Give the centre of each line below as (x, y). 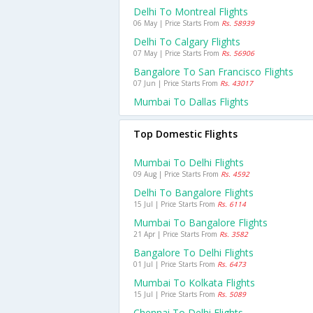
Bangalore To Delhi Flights (194, 253)
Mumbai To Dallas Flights (191, 102)
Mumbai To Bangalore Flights (201, 223)
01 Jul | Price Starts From (175, 264)
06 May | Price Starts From (177, 23)
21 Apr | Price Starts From (176, 234)
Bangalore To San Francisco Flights (213, 72)
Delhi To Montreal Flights (191, 12)
